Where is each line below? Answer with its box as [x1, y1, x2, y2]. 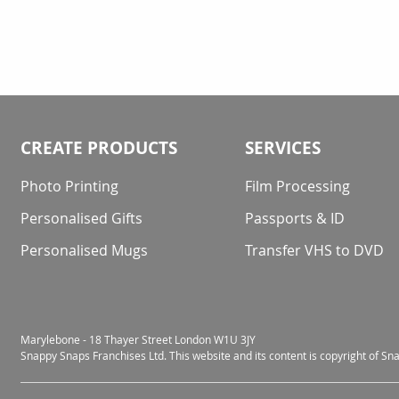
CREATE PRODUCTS [20, 136, 177, 159]
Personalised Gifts [20, 208, 142, 228]
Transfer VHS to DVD [245, 240, 385, 260]
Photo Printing [20, 176, 118, 196]
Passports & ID [245, 208, 346, 228]
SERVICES [245, 136, 322, 159]
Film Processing [245, 176, 351, 196]
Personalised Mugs [20, 240, 148, 260]
